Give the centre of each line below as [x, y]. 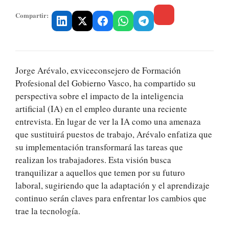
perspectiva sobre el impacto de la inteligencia [99, 96]
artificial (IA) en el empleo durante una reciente [101, 109]
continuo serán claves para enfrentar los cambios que [111, 198]
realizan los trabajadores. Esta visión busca [93, 160]
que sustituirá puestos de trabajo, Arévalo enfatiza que [114, 134]
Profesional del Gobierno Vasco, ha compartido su [106, 83]
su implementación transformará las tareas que [99, 147]
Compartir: [32, 15]
